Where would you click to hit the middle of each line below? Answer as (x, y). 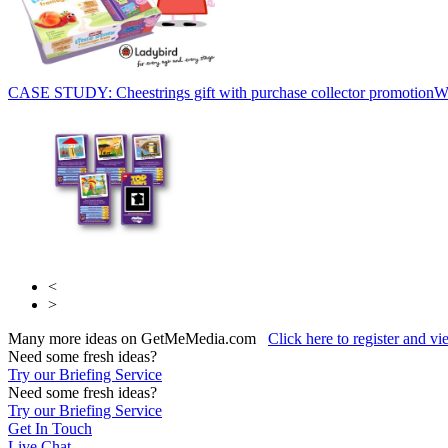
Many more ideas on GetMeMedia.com (138, 338)
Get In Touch (50, 428)
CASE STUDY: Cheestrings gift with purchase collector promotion (221, 92)
